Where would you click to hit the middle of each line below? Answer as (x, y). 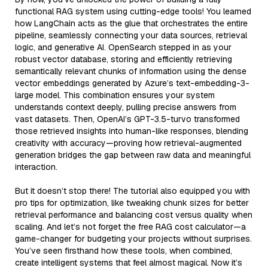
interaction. (36, 167)
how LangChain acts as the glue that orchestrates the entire (131, 23)
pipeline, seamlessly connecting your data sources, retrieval (131, 35)
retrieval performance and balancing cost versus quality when (134, 214)
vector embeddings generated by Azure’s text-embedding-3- (132, 83)
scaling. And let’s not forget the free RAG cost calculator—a (130, 226)
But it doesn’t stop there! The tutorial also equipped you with (133, 191)
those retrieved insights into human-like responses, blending (132, 131)
